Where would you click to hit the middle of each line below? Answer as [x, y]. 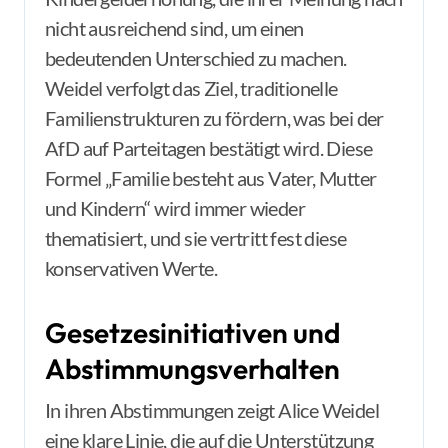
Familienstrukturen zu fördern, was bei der [214, 118]
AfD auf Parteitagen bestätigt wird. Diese [209, 148]
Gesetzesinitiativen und [192, 332]
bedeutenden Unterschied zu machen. [196, 58]
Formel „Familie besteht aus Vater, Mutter [211, 178]
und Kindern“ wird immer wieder [175, 208]
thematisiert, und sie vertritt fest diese [196, 238]
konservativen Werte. [131, 268]
